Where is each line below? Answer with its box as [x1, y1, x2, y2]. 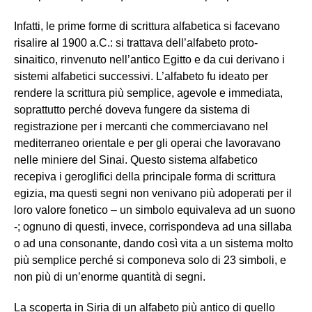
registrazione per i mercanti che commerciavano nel [14, 120, 268, 133]
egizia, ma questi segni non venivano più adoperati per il [14, 187, 292, 200]
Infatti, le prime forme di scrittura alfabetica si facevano [14, 20, 280, 33]
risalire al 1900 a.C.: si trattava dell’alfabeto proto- [14, 37, 258, 49]
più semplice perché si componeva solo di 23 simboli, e [14, 254, 286, 267]
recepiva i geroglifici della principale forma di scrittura [14, 171, 276, 183]
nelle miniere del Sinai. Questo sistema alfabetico [14, 154, 258, 166]
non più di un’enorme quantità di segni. [14, 271, 205, 283]
